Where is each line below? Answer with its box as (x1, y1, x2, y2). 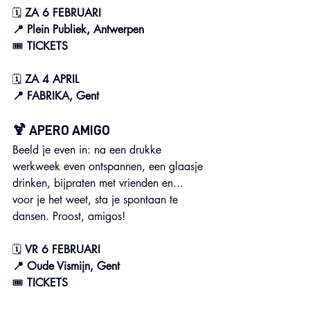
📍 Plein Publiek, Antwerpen (12, 22, 144, 37)
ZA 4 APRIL (25, 72, 79, 86)
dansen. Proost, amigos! (12, 209, 125, 224)
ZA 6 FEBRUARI (25, 6, 101, 20)
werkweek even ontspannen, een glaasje (12, 159, 206, 174)
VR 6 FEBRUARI (25, 242, 104, 257)
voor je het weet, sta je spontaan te (12, 192, 181, 207)
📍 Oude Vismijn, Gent (12, 259, 120, 273)
